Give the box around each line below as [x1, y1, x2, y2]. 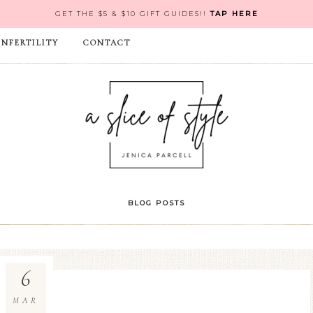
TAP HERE [210, 9, 259, 18]
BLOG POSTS [128, 198, 185, 208]
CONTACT [83, 38, 131, 48]
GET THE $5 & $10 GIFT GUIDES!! [54, 9, 210, 18]
